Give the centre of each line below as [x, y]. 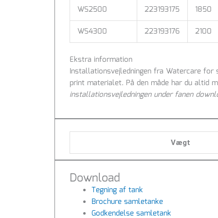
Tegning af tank [117, 190]
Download [95, 178]
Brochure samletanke [127, 202]
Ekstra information [101, 60]
